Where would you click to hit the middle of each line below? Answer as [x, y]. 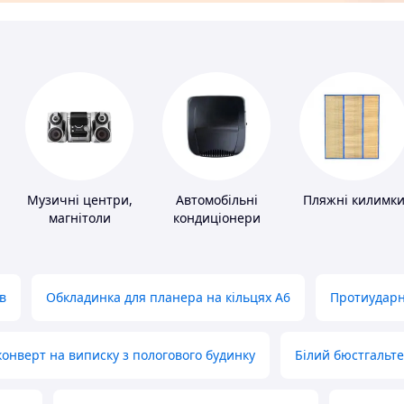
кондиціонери [216, 218]
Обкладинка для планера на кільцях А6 [168, 298]
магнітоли [79, 218]
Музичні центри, [79, 200]
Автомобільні [216, 200]
